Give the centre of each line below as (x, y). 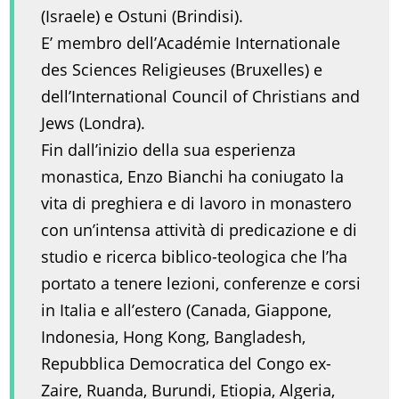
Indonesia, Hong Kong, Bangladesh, (174, 337)
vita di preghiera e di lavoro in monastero (197, 204)
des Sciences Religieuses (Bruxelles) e (182, 70)
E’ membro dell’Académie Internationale (191, 43)
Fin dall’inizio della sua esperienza (169, 150)
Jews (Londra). (94, 123)
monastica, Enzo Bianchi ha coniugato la (193, 177)
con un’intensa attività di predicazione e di (199, 230)
